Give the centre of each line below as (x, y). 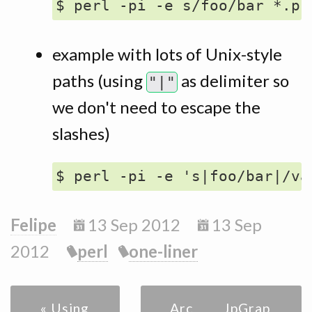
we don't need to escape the (156, 107)
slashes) (81, 134)
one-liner (163, 251)
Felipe (33, 224)
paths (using (99, 81)
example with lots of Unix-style (167, 54)
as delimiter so (233, 81)
